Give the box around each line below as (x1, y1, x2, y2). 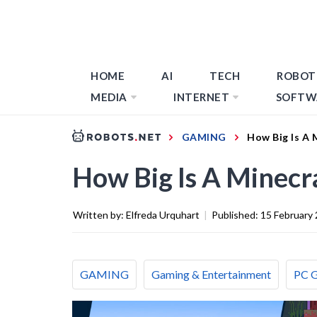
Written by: (73, 208, 126, 221)
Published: (212, 208, 260, 221)
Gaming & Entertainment (151, 267, 271, 281)
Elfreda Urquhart (126, 208, 200, 221)
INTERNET (173, 91, 229, 103)
